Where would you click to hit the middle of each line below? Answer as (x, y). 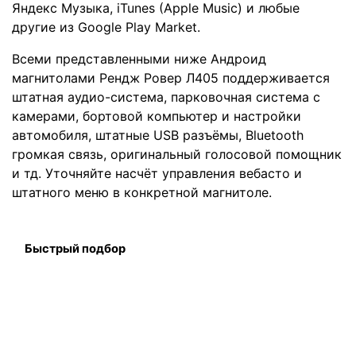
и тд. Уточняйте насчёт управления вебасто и (157, 174)
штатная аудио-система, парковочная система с (166, 97)
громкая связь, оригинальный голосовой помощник (177, 155)
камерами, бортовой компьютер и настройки (157, 116)
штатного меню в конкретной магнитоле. (142, 193)
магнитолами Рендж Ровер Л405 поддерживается (171, 78)
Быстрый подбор (75, 248)
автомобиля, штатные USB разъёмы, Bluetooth (158, 135)
